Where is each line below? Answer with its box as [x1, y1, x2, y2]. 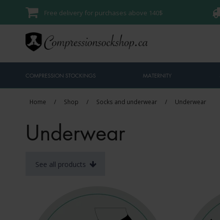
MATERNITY [143, 72, 172, 79]
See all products [35, 159, 88, 169]
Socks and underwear [96, 97, 157, 106]
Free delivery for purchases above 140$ [44, 8, 163, 17]
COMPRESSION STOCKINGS [26, 72, 96, 79]
